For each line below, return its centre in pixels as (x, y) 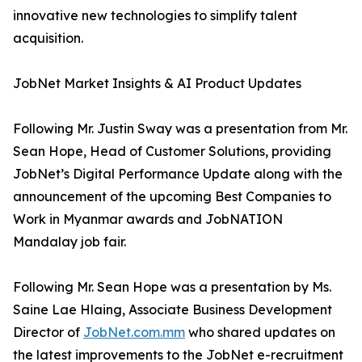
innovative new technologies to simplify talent (155, 15)
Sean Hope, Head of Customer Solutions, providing (172, 151)
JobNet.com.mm (134, 332)
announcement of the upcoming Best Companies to (172, 196)
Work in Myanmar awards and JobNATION (148, 219)
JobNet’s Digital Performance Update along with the (178, 174)
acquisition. (48, 38)
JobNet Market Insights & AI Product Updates (157, 83)
